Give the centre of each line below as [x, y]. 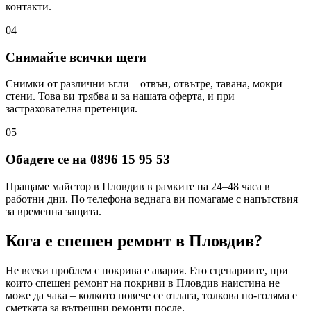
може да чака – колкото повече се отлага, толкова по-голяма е [151, 295]
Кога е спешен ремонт [91, 241]
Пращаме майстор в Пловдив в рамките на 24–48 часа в [138, 186]
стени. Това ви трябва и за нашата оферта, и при [120, 96]
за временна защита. [53, 211]
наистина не [249, 283]
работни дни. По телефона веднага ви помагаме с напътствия [152, 199]
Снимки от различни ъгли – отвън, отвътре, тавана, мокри [144, 84]
